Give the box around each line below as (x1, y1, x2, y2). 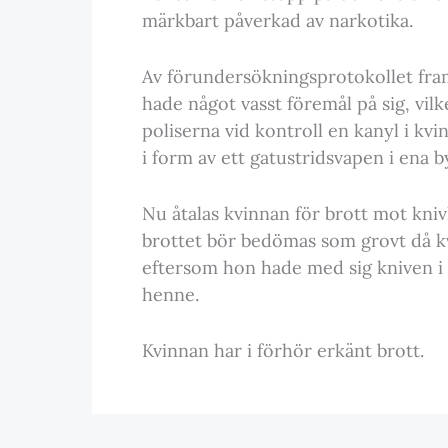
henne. (142, 282, 199, 306)
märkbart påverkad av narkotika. (142, 9, 413, 33)
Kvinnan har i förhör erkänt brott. (142, 338, 424, 362)
